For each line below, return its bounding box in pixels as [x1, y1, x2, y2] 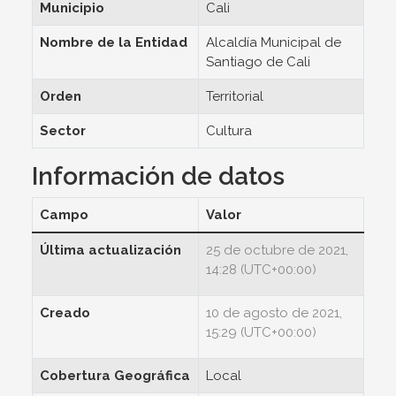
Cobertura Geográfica [40, 368, 190, 384]
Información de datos [32, 162, 285, 191]
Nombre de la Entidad [40, 34, 187, 50]
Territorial [206, 88, 263, 104]
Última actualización [40, 242, 181, 258]
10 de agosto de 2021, [206, 305, 342, 321]
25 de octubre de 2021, [206, 242, 348, 258]
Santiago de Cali [206, 54, 310, 70]
